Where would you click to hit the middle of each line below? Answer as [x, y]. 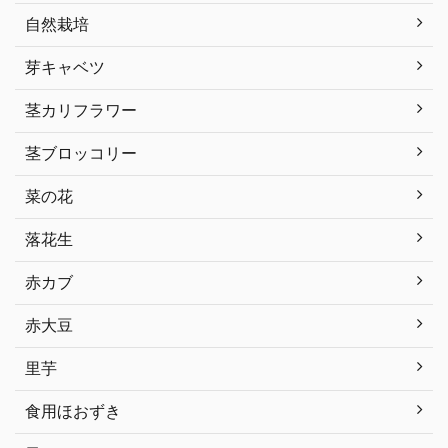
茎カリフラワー [81, 110]
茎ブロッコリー [81, 153]
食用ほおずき [73, 411]
